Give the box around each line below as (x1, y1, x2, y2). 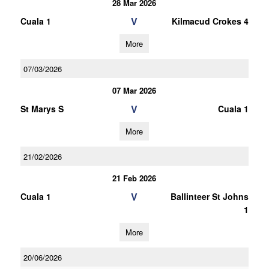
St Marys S (20, 103, 64, 115)
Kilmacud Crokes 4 (171, 15, 249, 27)
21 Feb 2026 (112, 172, 157, 184)
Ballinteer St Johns (170, 190, 249, 202)
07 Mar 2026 (112, 85, 157, 96)
